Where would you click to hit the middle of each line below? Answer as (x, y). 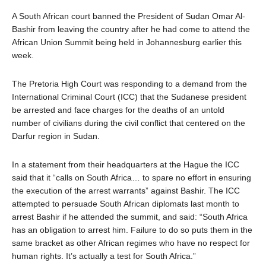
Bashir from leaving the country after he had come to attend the (131, 29)
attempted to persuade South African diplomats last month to (126, 204)
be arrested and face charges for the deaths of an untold (118, 110)
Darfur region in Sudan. (56, 136)
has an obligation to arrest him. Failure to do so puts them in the (132, 230)
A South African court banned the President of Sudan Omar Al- (129, 16)
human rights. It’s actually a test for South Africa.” (104, 256)
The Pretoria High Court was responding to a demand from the (129, 84)
